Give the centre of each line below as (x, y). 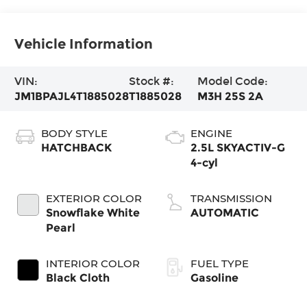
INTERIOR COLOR (93, 263)
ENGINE (211, 133)
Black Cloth (78, 278)
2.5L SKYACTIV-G (238, 147)
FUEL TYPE (220, 263)
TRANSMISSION (231, 198)
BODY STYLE (75, 133)
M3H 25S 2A (231, 96)
